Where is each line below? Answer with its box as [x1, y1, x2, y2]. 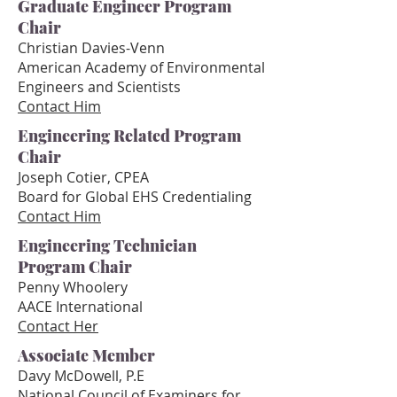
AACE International [18, 297, 143, 316]
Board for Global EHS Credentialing [18, 187, 255, 206]
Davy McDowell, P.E [18, 366, 144, 385]
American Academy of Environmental [18, 58, 265, 77]
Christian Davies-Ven [18, 38, 156, 58]
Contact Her [18, 316, 98, 336]
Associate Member [18, 345, 155, 366]
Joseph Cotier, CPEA [18, 167, 149, 187]
